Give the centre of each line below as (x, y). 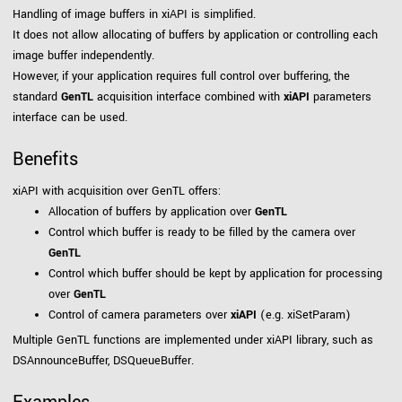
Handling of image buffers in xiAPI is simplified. (134, 15)
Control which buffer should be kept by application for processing (215, 274)
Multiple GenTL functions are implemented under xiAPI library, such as (193, 341)
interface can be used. (70, 118)
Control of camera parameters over (140, 315)
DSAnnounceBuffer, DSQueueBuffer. (103, 361)
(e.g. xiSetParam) (304, 315)
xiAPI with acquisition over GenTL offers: (117, 192)
